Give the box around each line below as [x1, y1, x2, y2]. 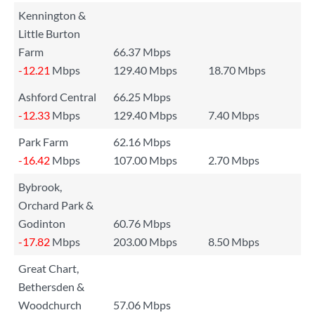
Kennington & [18, 8, 86, 22]
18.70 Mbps [208, 63, 266, 77]
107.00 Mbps [113, 153, 177, 167]
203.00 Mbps [113, 235, 177, 248]
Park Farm [18, 135, 68, 148]
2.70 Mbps [208, 153, 259, 167]
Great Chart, [18, 262, 79, 275]
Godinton [18, 217, 65, 230]
